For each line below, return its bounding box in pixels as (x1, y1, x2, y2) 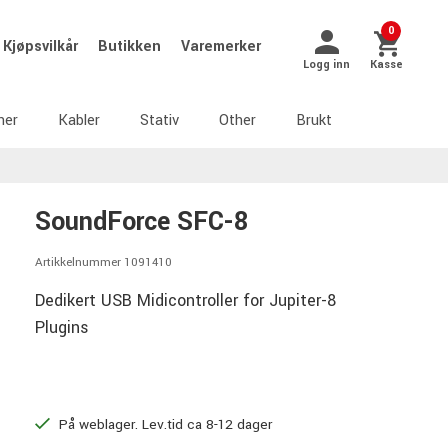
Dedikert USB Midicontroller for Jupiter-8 (35, 288, 336, 312)
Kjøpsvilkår (3, 36, 82, 57)
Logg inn (303, 56, 350, 72)
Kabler (58, 110, 100, 131)
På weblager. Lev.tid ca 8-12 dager (55, 414, 272, 434)
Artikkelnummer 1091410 (35, 254, 172, 271)
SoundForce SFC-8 (35, 204, 248, 240)
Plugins (35, 315, 89, 339)
